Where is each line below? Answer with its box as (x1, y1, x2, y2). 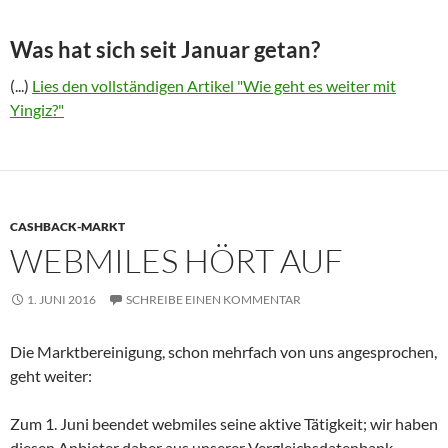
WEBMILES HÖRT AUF (10, 239, 343, 281)
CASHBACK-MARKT (10, 218, 125, 234)
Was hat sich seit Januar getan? (10, 35, 320, 63)
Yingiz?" (10, 99, 64, 119)
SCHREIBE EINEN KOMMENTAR (126, 291, 301, 307)
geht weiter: (10, 365, 92, 385)
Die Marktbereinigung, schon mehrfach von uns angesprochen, (10, 341, 437, 361)
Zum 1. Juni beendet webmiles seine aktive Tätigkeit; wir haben (10, 413, 438, 433)
